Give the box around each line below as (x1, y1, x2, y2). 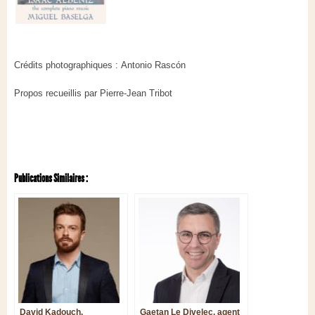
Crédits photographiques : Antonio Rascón (14, 60, 186, 71)
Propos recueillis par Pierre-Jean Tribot (14, 88, 172, 99)
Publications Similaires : (14, 172, 88, 186)
